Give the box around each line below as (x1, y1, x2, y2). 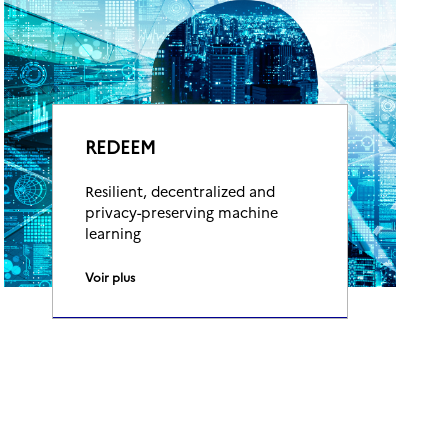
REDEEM (85, 134, 156, 159)
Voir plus (85, 268, 135, 285)
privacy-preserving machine (85, 202, 278, 222)
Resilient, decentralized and (85, 181, 275, 201)
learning (85, 223, 141, 243)
